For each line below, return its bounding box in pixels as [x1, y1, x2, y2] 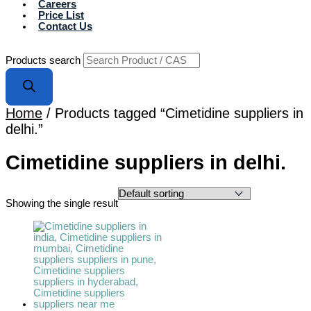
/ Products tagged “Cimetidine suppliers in [42, 105, 303, 121]
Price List [38, 10, 84, 22]
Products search [6, 54, 83, 66]
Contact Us [38, 21, 92, 33]
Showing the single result [6, 197, 118, 209]
